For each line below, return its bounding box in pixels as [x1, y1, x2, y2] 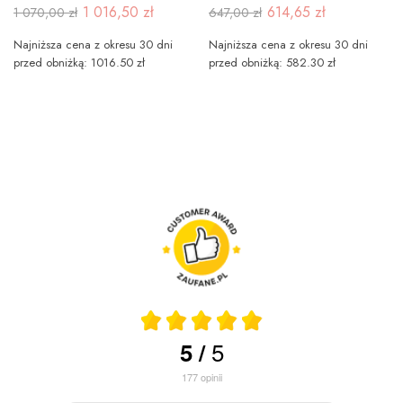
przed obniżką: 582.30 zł [208, 54, 336, 72]
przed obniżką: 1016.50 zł [13, 54, 145, 72]
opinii [200, 369, 222, 384]
